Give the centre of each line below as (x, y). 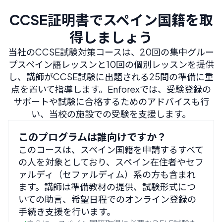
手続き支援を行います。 (67, 211)
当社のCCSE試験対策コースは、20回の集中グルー (111, 52)
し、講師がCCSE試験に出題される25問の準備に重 (111, 77)
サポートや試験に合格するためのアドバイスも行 (111, 101)
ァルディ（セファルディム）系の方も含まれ (107, 174)
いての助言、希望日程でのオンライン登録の (107, 199)
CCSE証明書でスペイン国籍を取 (111, 20)
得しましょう (111, 37)
